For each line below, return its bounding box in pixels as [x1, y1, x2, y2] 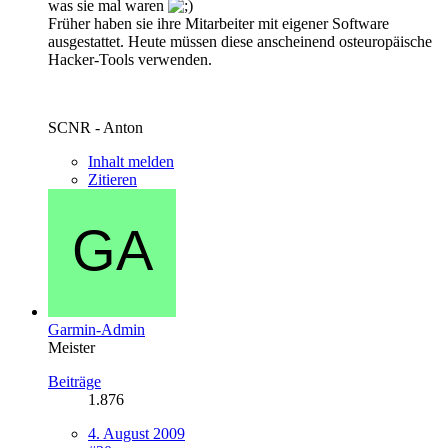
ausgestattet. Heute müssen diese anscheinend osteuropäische [48, 32, 432, 50]
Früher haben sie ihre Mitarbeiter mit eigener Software [48, 14, 389, 32]
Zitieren [88, 170, 137, 188]
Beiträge [48, 372, 101, 390]
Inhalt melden [88, 152, 174, 170]
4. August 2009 [88, 424, 185, 442]
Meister [48, 338, 95, 356]
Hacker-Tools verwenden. [48, 50, 212, 68]
